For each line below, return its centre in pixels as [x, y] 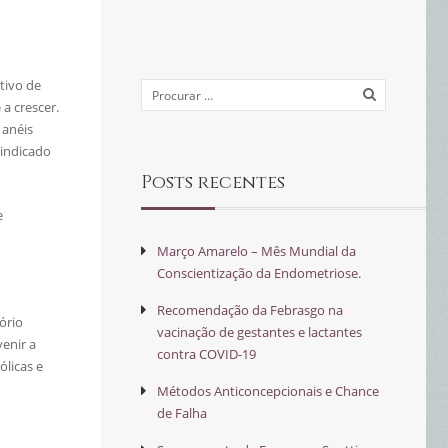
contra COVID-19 [206, 354]
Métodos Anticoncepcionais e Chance [268, 391]
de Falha [182, 413]
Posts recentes [213, 182]
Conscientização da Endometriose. [259, 273]
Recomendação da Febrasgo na [250, 310]
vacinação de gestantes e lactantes [259, 332]
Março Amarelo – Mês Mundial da [256, 251]
